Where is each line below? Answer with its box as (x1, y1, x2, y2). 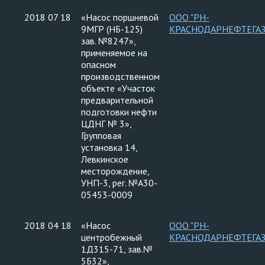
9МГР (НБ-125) (81, 23, 143, 35)
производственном (81, 70, 160, 82)
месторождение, (81, 165, 150, 177)
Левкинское (81, 153, 128, 165)
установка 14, (81, 141, 138, 153)
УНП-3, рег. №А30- (81, 177, 157, 189)
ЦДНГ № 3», (81, 118, 132, 130)
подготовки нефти (81, 106, 157, 118)
